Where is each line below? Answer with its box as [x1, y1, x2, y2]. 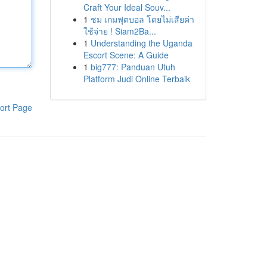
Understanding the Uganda [90, 37, 193, 49]
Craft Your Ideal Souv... [83, 1, 170, 13]
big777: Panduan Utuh [90, 61, 175, 73]
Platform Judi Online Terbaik [83, 73, 190, 85]
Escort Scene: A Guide [83, 49, 169, 61]
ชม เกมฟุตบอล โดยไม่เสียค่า [90, 13, 194, 25]
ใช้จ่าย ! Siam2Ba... [83, 25, 156, 37]
